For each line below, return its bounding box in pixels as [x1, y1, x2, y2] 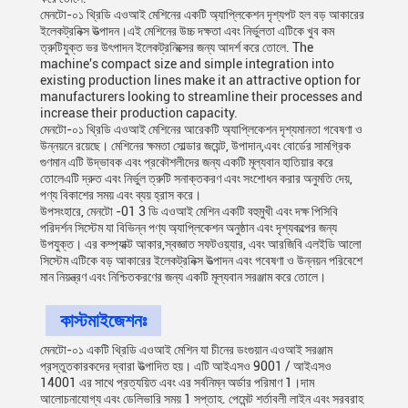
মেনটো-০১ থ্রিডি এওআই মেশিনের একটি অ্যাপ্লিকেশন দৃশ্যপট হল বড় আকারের [40, 7, 364, 22]
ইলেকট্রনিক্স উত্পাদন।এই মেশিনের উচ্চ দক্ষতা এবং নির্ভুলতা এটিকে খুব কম [40, 24, 334, 38]
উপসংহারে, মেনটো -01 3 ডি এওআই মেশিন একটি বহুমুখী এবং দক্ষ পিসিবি [40, 204, 338, 219]
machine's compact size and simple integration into [40, 56, 334, 71]
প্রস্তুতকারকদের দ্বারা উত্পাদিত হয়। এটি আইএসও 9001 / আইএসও [40, 359, 331, 373]
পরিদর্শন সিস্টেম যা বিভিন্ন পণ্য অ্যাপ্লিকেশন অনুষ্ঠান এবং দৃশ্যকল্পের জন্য [40, 220, 337, 235]
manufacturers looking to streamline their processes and [40, 89, 362, 104]
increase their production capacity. [40, 106, 238, 120]
